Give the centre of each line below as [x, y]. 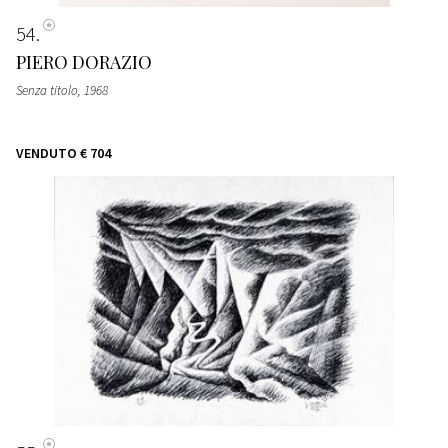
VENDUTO [46, 152]
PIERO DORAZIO [84, 61]
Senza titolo [47, 90]
